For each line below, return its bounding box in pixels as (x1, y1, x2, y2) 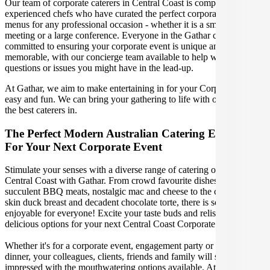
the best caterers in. (5, 104, 77, 115)
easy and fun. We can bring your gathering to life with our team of (5, 93, 256, 104)
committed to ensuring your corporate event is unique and (5, 40, 223, 51)
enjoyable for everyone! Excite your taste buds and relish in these (5, 208, 252, 219)
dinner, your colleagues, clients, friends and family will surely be (5, 251, 249, 262)
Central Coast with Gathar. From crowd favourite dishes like (5, 175, 234, 186)
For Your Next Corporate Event (5, 140, 162, 153)
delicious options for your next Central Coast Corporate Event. (5, 219, 242, 230)
